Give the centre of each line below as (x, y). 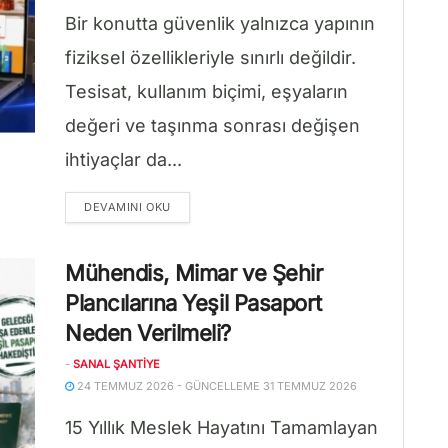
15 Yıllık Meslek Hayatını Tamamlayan (221, 427)
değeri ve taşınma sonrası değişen (212, 125)
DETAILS (194, 206)
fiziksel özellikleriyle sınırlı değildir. (210, 57)
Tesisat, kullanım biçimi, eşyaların (206, 91)
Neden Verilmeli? (148, 333)
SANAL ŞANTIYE (116, 364)
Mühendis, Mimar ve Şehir (194, 273)
